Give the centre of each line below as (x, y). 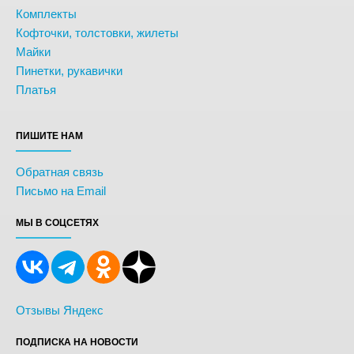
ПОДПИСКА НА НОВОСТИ (77, 342)
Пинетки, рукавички (69, 71)
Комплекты (46, 14)
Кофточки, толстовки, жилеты (97, 33)
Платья (36, 90)
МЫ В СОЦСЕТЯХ (57, 223)
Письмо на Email (61, 191)
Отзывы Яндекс (60, 310)
